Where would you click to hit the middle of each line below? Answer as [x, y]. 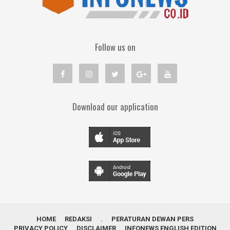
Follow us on [115, 47]
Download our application [115, 106]
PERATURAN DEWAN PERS [152, 219]
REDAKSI [78, 219]
